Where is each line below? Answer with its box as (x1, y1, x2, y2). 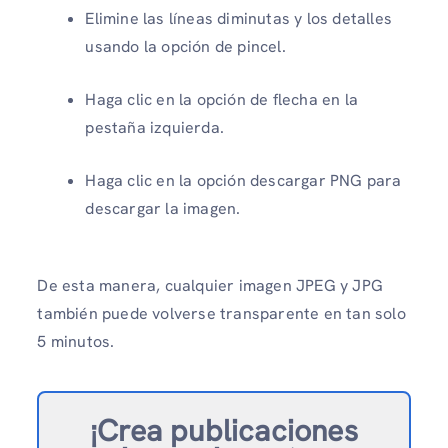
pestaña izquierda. (85, 116, 224, 138)
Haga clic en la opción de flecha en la (85, 88, 358, 110)
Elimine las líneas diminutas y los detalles (85, 7, 392, 29)
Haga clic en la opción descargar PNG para (85, 169, 402, 191)
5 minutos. (37, 330, 115, 352)
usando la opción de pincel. (85, 35, 286, 57)
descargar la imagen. (85, 197, 241, 219)
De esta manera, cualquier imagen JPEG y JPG (37, 274, 383, 296)
